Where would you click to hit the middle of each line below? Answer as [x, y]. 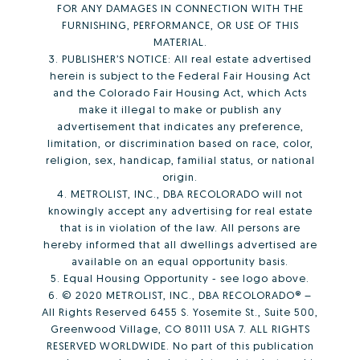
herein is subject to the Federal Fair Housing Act [180, 76]
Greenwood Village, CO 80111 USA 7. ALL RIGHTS [180, 329]
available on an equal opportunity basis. [180, 262]
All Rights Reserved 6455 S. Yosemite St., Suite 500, [180, 312]
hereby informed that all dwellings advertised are [180, 245]
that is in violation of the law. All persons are [180, 228]
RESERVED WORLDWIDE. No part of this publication [180, 346]
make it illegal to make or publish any [180, 110]
